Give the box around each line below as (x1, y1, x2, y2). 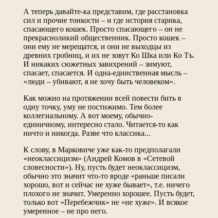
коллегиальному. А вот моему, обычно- (23, 111, 153, 120)
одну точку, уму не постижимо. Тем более (23, 102, 163, 111)
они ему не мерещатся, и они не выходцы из (23, 42, 171, 51)
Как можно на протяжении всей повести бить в (23, 93, 182, 102)
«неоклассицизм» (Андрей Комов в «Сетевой (23, 154, 175, 163)
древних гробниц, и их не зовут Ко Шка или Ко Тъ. (23, 51, 195, 59)
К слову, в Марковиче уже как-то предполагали (23, 145, 181, 154)
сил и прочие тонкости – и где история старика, (23, 16, 182, 24)
